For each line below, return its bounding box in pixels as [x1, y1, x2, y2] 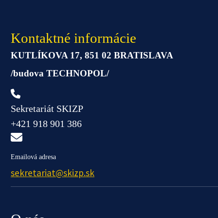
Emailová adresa [11, 153, 56, 161]
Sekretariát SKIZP [11, 103, 83, 114]
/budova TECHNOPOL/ [11, 68, 109, 79]
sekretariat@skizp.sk [11, 167, 94, 179]
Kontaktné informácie [11, 30, 136, 46]
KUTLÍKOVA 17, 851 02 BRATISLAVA [11, 50, 173, 61]
